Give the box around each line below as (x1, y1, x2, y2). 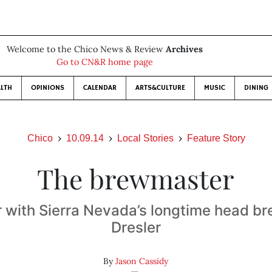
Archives (165, 44, 203, 55)
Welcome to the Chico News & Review (6, 44, 166, 55)
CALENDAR (83, 83, 117, 92)
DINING (243, 83, 268, 92)
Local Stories (117, 133, 174, 143)
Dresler (110, 219, 161, 236)
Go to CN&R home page (56, 56, 153, 67)
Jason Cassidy (115, 256, 169, 267)
